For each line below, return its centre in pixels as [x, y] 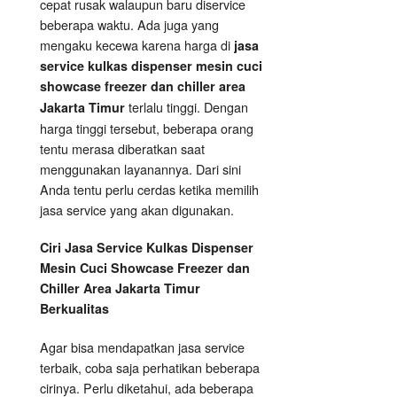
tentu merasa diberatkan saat [122, 149]
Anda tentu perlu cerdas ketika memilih [149, 190]
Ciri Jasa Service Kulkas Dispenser [147, 248]
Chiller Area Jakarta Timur [120, 288]
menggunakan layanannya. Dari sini [140, 169]
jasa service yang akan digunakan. [137, 210]
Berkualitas [74, 309]
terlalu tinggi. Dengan [188, 107]
